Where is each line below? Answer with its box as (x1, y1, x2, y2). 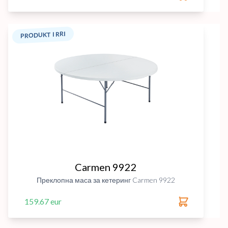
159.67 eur (24, 196, 62, 206)
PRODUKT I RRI (20, 30, 66, 40)
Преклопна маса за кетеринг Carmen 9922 (37, 176, 175, 184)
